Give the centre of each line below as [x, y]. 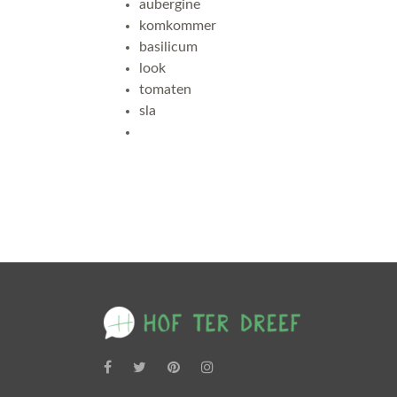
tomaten [165, 90]
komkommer [178, 26]
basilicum [168, 47]
